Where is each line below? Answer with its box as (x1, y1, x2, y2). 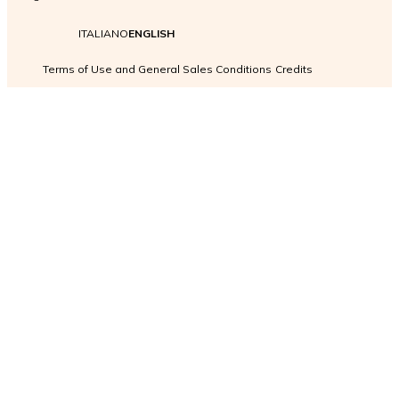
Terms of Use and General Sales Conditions (43, 61, 272, 76)
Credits (275, 61, 313, 76)
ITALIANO (78, 26, 128, 40)
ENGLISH (128, 26, 175, 40)
